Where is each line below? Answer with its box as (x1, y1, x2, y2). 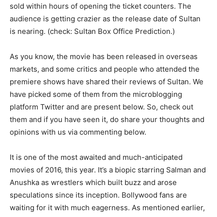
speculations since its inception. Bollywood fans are (10, 190, 187, 200)
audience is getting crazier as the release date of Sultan (10, 14, 201, 24)
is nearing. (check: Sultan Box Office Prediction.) (10, 27, 175, 36)
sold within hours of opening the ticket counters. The (10, 1, 191, 11)
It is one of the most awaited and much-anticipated (10, 153, 183, 162)
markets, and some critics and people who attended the (10, 64, 200, 74)
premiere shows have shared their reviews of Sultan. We (10, 77, 203, 87)
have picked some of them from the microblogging (10, 90, 182, 99)
